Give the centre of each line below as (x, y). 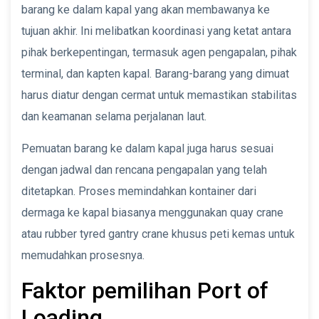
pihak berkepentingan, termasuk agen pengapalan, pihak (159, 52)
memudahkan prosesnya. (83, 255)
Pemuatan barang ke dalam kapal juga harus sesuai (147, 148)
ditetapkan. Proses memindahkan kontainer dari (139, 191)
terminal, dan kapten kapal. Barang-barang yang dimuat (155, 73)
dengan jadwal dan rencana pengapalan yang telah (144, 169)
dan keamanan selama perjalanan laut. (114, 116)
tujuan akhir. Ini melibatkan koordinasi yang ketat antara (156, 31)
